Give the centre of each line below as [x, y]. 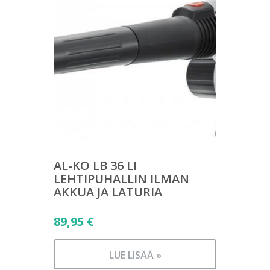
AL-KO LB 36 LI [95, 165]
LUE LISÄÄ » [135, 255]
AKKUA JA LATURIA [108, 192]
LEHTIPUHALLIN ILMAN [121, 179]
